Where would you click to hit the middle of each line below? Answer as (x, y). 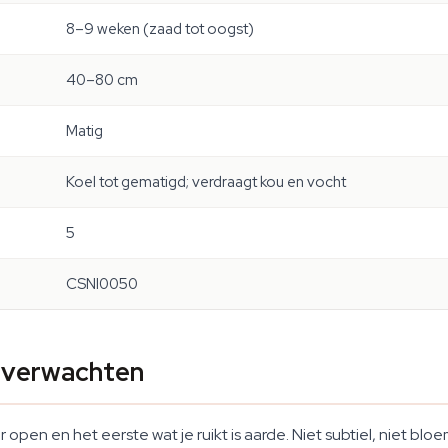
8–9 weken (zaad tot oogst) (160, 29)
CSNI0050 (102, 284)
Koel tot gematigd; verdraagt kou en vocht (206, 182)
